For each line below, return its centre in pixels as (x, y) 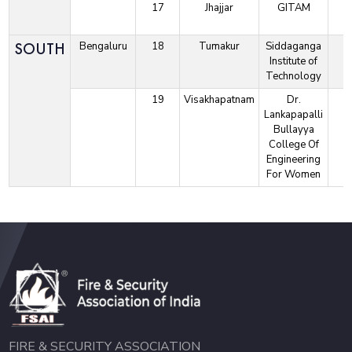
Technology (294, 77)
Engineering (294, 160)
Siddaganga (294, 47)
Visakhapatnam (220, 100)
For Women (294, 175)
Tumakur (220, 47)
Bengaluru (103, 47)
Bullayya (293, 130)
